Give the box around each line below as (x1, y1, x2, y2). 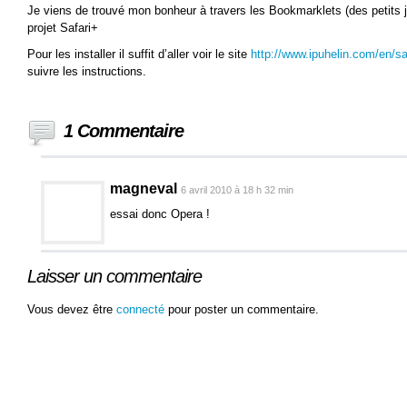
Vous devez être (27, 303, 116, 316)
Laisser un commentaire (27, 266, 202, 286)
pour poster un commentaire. (168, 303, 319, 316)
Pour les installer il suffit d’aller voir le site (27, 47, 251, 61)
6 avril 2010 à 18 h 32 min (181, 184, 293, 195)
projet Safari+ (27, 21, 98, 35)
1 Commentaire (64, 121, 184, 141)
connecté (116, 303, 168, 316)
